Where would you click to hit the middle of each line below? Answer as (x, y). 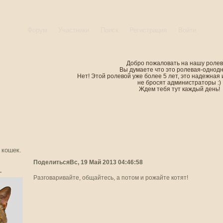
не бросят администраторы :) (179, 82)
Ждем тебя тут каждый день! (179, 89)
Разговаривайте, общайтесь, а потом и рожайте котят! (111, 178)
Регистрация (148, 30)
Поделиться (51, 162)
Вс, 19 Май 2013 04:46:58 (106, 162)
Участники (74, 30)
